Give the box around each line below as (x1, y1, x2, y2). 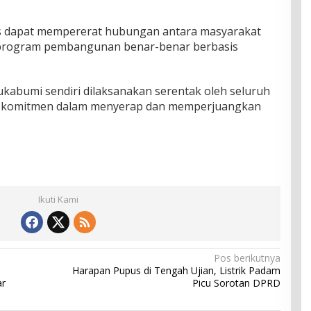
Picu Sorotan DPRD (192, 276, 280, 289)
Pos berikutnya (213, 251, 280, 264)
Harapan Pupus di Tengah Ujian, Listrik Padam (72, 263, 280, 277)
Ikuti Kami (37, 192, 78, 205)
